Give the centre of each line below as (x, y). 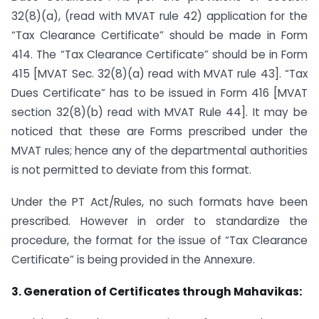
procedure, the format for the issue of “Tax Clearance (159, 240)
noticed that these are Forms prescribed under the (159, 131)
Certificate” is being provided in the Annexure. (133, 259)
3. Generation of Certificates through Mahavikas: (157, 291)
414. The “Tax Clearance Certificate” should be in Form (159, 54)
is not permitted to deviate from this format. (131, 169)
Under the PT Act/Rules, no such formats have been (159, 202)
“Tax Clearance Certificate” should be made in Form (159, 35)
